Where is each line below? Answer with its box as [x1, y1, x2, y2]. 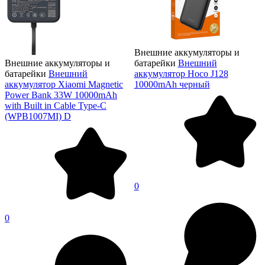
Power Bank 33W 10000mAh [5, 90, 117, 101]
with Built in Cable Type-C [5, 101, 106, 111]
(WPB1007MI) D [5, 111, 71, 122]
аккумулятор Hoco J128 [134, 69, 228, 79]
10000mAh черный [134, 79, 210, 90]
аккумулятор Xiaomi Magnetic [5, 79, 123, 90]
